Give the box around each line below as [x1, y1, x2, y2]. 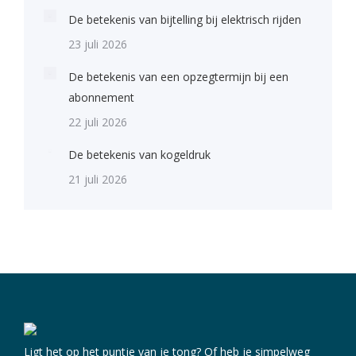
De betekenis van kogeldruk [68, 147, 211, 162]
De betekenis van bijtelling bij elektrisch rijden [68, 12, 301, 27]
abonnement [68, 90, 134, 105]
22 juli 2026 [68, 114, 127, 130]
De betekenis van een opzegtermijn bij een [68, 69, 288, 84]
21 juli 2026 [68, 172, 127, 187]
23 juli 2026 [68, 37, 127, 52]
